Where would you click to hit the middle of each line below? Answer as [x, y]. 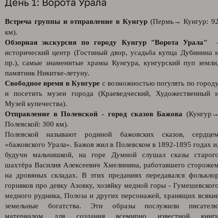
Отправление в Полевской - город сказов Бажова [94, 114]
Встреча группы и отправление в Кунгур [76, 21]
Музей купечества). [36, 104]
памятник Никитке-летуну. [47, 73]
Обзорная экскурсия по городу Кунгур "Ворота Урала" [106, 42]
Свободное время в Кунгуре [53, 83]
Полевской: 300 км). [37, 124]
